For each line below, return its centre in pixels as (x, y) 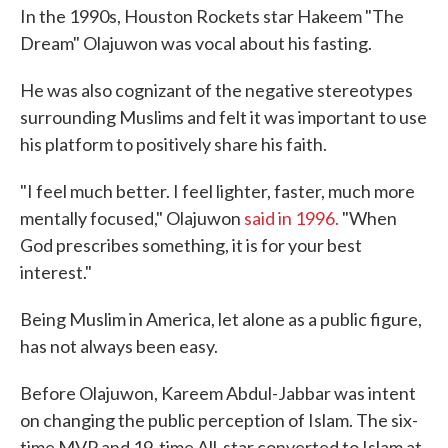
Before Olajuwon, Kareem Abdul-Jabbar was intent (218, 393)
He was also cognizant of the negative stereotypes (216, 90)
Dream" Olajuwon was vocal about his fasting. (196, 43)
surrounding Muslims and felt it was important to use (223, 117)
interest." (56, 272)
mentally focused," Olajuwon (132, 218)
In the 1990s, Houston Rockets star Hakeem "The (212, 16)
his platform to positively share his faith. (173, 144)
